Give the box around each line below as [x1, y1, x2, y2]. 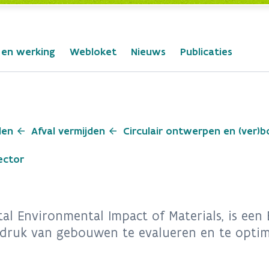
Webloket [70, 45, 116, 58]
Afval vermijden [31, 124, 105, 138]
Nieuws [131, 45, 166, 58]
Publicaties [180, 45, 232, 58]
